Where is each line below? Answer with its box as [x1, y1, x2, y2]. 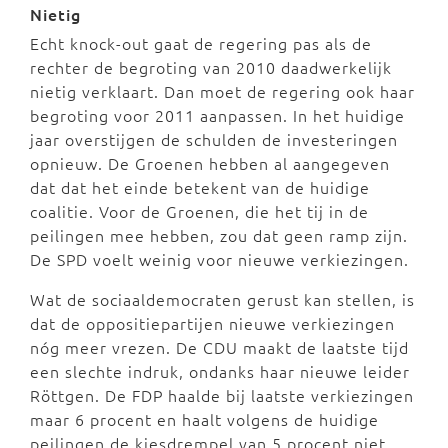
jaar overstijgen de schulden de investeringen [30, 127, 398, 150]
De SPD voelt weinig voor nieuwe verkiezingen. [30, 247, 409, 270]
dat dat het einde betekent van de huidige [30, 175, 370, 198]
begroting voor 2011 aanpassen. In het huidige [30, 103, 405, 126]
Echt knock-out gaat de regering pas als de [30, 31, 372, 54]
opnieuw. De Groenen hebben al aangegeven [30, 151, 390, 174]
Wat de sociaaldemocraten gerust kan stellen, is [30, 287, 415, 310]
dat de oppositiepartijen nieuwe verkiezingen [30, 311, 395, 334]
